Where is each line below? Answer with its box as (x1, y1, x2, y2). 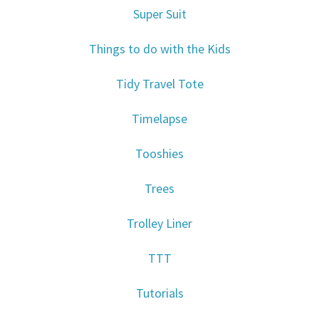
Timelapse (132, 110, 187, 127)
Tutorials (135, 285, 184, 302)
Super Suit (132, 6, 187, 23)
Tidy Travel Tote (115, 75, 204, 93)
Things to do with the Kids (88, 41, 231, 58)
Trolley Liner (127, 215, 192, 232)
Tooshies (135, 145, 184, 162)
